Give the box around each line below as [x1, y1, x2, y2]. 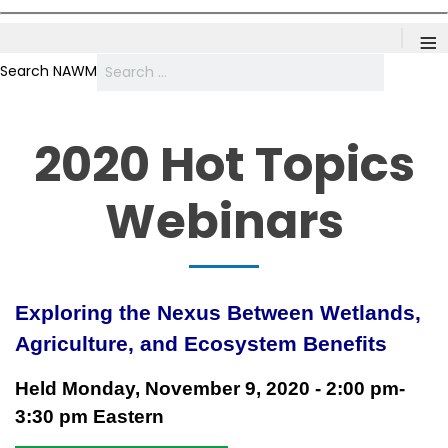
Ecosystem [184, 332, 297, 356]
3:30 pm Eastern [15, 406, 164, 427]
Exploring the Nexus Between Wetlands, [15, 301, 421, 325]
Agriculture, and [15, 332, 184, 356]
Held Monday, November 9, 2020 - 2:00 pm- [15, 378, 405, 399]
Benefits [297, 332, 387, 356]
